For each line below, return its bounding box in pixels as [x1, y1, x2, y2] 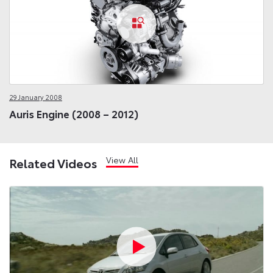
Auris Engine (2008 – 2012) [9, 106, 138, 121]
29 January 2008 [9, 91, 62, 102]
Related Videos [9, 154, 97, 171]
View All [106, 153, 138, 166]
